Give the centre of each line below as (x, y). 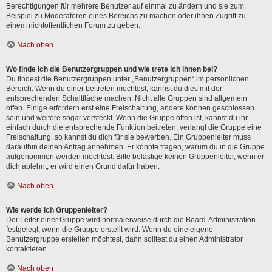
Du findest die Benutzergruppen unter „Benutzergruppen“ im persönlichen (127, 79)
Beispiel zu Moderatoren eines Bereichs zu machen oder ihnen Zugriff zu (126, 16)
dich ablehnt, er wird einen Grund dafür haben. (83, 166)
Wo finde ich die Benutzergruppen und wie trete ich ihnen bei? (112, 69)
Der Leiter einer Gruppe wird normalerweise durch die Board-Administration (131, 220)
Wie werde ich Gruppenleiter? (57, 210)
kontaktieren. (27, 249)
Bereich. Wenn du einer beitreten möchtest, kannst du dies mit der (114, 89)
